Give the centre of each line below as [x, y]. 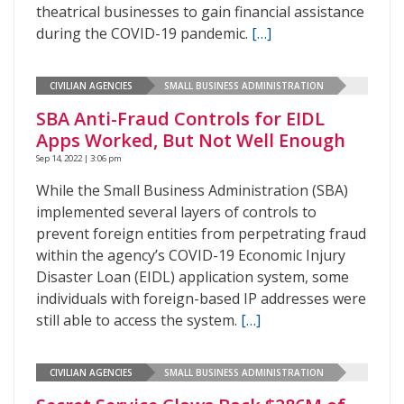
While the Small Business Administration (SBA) [192, 190]
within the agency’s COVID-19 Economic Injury [191, 255]
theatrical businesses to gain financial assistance [200, 12]
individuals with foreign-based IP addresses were [201, 298]
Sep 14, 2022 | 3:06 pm [79, 158]
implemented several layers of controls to [176, 212]
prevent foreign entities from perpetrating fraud [201, 234]
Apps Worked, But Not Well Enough [191, 140]
